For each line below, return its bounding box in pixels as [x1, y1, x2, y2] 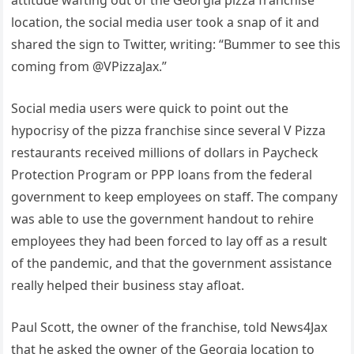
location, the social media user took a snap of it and [11, 13, 320, 31]
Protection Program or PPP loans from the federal [11, 165, 313, 183]
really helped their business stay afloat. [11, 276, 245, 294]
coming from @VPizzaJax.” [11, 57, 168, 75]
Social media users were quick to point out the [11, 99, 289, 117]
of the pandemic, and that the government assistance [11, 254, 333, 272]
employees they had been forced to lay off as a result [11, 232, 328, 250]
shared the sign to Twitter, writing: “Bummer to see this [11, 35, 341, 53]
